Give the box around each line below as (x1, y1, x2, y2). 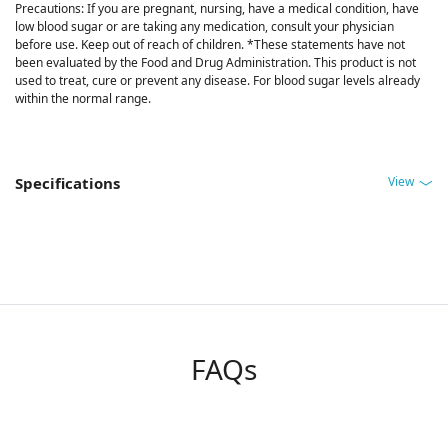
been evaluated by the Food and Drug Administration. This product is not (15, 54, 416, 72)
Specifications (15, 173, 120, 194)
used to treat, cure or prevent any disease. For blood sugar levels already (15, 72, 420, 90)
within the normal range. (15, 90, 151, 108)
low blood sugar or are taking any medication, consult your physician (15, 18, 394, 36)
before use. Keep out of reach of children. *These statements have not (15, 36, 405, 54)
